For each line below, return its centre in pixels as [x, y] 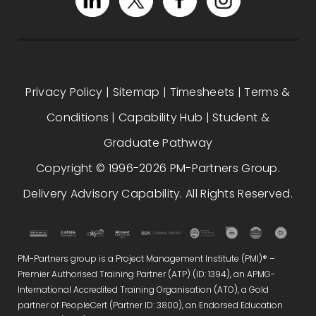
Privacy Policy [64, 92]
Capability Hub [161, 118]
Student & [241, 118]
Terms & [267, 92]
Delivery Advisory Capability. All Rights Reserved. [158, 194]
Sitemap [136, 92]
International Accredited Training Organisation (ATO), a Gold [143, 289]
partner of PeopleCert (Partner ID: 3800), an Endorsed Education [150, 305]
